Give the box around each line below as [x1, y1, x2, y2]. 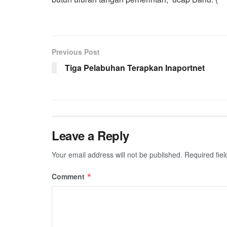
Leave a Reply [52, 126, 129, 144]
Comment [52, 171, 87, 181]
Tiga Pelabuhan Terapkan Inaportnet [65, 61, 205, 73]
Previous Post [52, 46, 100, 57]
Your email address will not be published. [52, 149, 182, 160]
